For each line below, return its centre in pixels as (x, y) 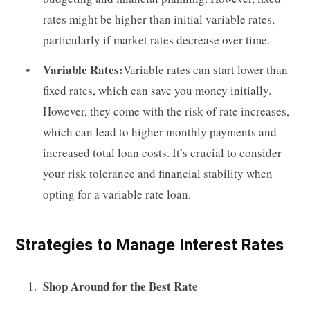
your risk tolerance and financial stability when (158, 174)
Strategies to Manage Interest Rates (149, 245)
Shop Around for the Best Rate (120, 286)
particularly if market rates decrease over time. (156, 39)
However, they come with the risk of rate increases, (166, 111)
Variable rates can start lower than (206, 70)
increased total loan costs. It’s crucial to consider (162, 153)
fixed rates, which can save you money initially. (157, 91)
